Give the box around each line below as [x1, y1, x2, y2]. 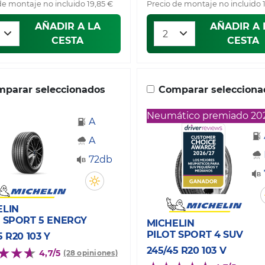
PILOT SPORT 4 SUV [146, 228, 243, 240]
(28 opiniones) [63, 248, 118, 258]
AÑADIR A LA [34, 20, 101, 32]
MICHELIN [146, 217, 195, 229]
